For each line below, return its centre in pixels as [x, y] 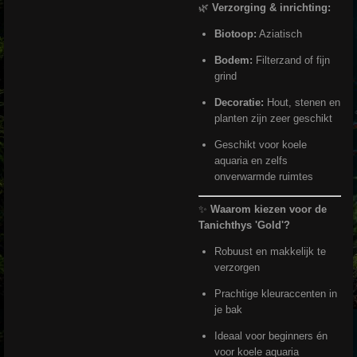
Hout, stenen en [302, 102]
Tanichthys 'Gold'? [244, 226]
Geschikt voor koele [260, 144]
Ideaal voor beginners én [271, 336]
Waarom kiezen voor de [269, 210]
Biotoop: [235, 33]
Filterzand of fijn [291, 60]
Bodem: [233, 60]
